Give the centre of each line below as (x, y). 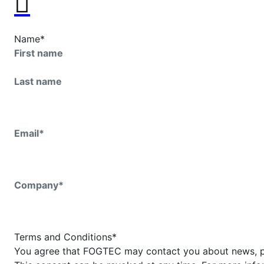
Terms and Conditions (63, 237)
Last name (38, 81)
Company (36, 185)
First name (39, 53)
